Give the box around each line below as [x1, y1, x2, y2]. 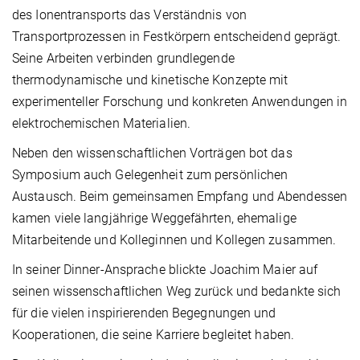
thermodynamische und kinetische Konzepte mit [12, 72, 288, 88]
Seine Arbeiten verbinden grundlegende [12, 50, 235, 66]
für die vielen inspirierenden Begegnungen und [12, 305, 276, 321]
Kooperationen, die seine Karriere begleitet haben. [12, 326, 295, 342]
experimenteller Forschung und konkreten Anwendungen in [12, 93, 348, 109]
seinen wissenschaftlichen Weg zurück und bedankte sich [12, 283, 342, 299]
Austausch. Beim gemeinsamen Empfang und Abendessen [12, 188, 348, 204]
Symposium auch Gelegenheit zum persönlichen [12, 166, 288, 182]
